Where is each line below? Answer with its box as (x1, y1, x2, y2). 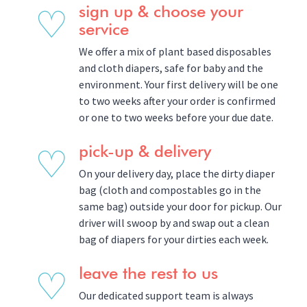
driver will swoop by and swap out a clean (79, 215, 269, 230)
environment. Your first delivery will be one (79, 77, 278, 91)
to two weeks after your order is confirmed (79, 93, 275, 108)
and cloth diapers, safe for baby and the (79, 60, 263, 75)
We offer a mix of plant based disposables (79, 44, 271, 58)
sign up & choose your (79, 3, 243, 21)
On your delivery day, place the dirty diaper (79, 166, 275, 180)
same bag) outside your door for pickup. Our (79, 199, 282, 213)
